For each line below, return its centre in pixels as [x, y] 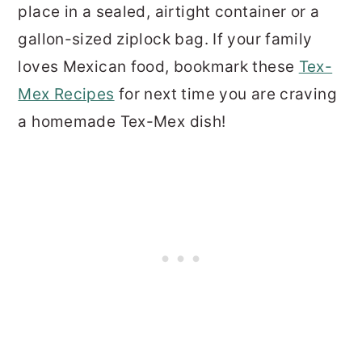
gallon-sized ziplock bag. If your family [165, 39]
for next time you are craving [225, 94]
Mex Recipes [66, 94]
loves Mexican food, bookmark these [158, 66]
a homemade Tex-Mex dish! [124, 121]
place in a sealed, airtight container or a [169, 11]
